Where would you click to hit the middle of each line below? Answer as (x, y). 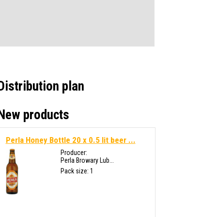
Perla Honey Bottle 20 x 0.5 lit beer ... (70, 140)
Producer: (74, 153)
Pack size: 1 (77, 171)
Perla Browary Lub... (87, 160)
